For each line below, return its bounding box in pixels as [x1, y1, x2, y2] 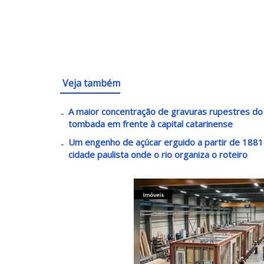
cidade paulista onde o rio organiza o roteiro [68, 148, 247, 161]
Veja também [62, 77, 120, 90]
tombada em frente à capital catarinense [68, 118, 233, 130]
